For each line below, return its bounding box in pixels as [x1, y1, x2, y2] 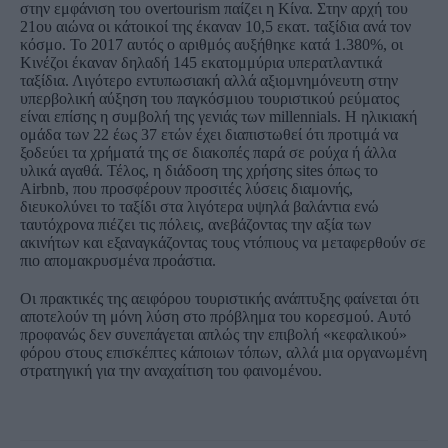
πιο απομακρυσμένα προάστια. [20, 251, 216, 269]
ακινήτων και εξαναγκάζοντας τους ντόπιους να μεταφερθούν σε [20, 233, 426, 251]
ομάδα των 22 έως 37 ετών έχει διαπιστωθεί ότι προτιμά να [20, 125, 398, 143]
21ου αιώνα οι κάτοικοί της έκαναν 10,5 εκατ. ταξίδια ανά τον [20, 17, 411, 35]
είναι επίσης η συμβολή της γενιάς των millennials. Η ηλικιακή [20, 107, 417, 125]
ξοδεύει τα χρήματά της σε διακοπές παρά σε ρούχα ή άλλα [20, 143, 396, 161]
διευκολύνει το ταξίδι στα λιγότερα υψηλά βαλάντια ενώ [20, 197, 379, 215]
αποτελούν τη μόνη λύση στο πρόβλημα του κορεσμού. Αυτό [20, 307, 411, 325]
